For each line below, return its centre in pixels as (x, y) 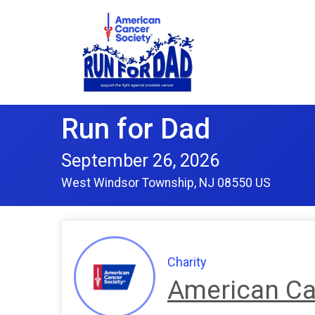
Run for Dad (136, 129)
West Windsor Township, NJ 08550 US (166, 182)
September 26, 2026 (140, 160)
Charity (187, 262)
